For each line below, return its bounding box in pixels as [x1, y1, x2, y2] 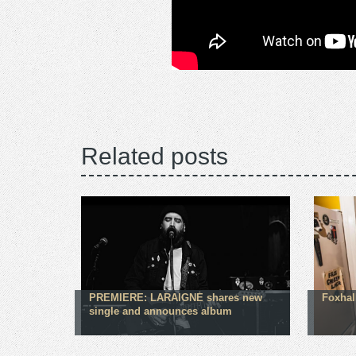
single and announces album [89, 305, 232, 317]
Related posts [81, 143, 228, 170]
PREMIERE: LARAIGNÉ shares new [89, 292, 262, 304]
